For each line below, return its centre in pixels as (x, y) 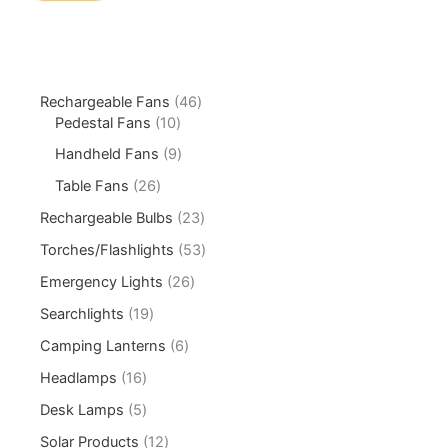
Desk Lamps (82, 409)
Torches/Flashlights (107, 250)
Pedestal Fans (103, 122)
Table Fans (92, 186)
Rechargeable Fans (105, 101)
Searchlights (82, 314)
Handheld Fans (107, 154)
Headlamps (79, 378)
